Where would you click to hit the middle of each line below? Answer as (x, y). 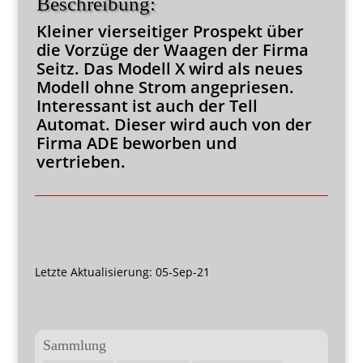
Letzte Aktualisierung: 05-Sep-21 (122, 272)
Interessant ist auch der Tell (147, 106)
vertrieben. (81, 162)
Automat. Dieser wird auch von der (174, 124)
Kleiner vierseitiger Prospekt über (170, 31)
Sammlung (74, 345)
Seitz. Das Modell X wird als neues (169, 68)
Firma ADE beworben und (136, 143)
